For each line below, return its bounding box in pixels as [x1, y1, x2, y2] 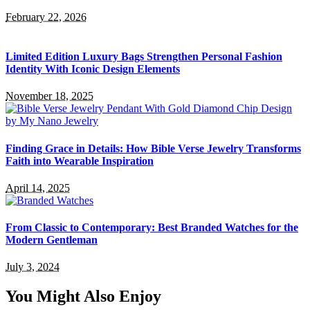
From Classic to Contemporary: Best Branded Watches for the [6, 221, 298, 234]
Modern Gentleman [6, 234, 98, 246]
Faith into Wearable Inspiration [6, 154, 154, 167]
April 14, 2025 [6, 181, 70, 194]
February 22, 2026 [6, 10, 86, 23]
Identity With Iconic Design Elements [6, 63, 180, 75]
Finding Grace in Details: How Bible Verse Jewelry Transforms [6, 142, 301, 154]
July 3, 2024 [6, 261, 60, 273]
